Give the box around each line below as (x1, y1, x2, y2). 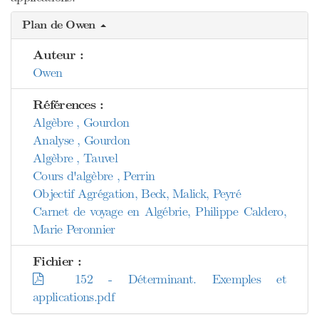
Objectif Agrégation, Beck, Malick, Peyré (33, 186, 241, 202)
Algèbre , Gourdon (33, 115, 130, 130)
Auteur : (33, 47, 84, 63)
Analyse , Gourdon (33, 132, 130, 148)
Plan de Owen (22, 18, 99, 32)
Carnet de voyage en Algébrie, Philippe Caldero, (33, 204, 286, 219)
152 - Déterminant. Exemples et (43, 271, 286, 287)
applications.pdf (33, 289, 114, 305)
